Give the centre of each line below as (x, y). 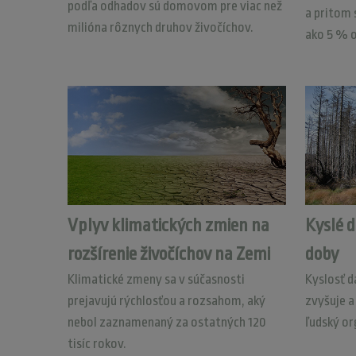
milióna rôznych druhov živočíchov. (160, 27)
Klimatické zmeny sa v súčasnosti (156, 279)
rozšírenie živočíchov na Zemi (168, 254)
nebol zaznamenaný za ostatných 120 (166, 322)
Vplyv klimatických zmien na (168, 226)
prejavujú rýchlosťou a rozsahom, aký (166, 301)
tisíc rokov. (97, 344)
